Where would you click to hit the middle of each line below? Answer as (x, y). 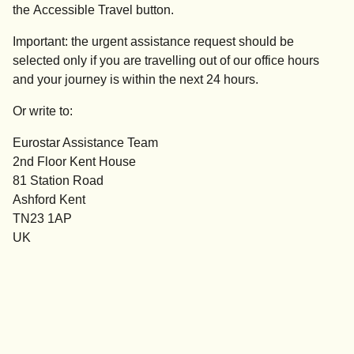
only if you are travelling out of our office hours (191, 61)
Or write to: (43, 111)
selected (38, 61)
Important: (40, 42)
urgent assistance (141, 42)
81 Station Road (58, 181)
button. (153, 10)
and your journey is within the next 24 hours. (136, 80)
